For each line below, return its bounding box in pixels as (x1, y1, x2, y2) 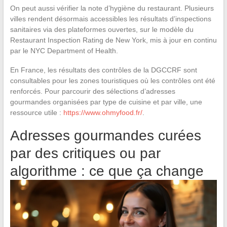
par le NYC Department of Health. (10, 46, 118, 55)
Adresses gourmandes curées (10, 127, 201, 143)
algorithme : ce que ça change (10, 163, 204, 179)
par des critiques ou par (10, 145, 161, 161)
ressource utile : (10, 108, 63, 117)
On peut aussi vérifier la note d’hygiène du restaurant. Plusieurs (10, 4, 214, 12)
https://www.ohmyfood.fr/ (63, 108, 142, 117)
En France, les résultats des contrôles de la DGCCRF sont (10, 65, 197, 74)
